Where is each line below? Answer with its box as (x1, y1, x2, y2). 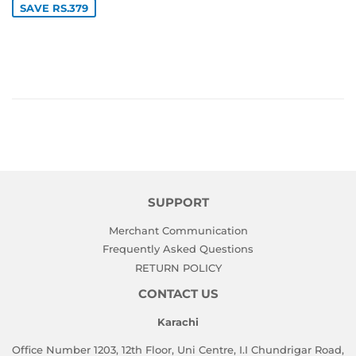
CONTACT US (137, 286, 219, 301)
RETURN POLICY (134, 261, 222, 274)
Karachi (157, 315, 199, 328)
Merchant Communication (108, 224, 248, 238)
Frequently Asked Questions (103, 242, 253, 256)
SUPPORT (147, 195, 209, 211)
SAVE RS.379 (20, 2, 88, 15)
